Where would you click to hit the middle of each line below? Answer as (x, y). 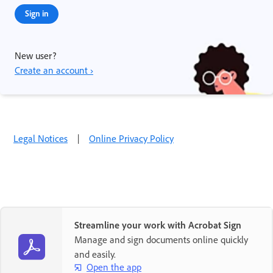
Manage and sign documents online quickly (161, 239)
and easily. (95, 254)
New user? (35, 55)
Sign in (37, 13)
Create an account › (54, 70)
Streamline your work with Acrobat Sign (158, 225)
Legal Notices (41, 138)
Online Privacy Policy (131, 138)
